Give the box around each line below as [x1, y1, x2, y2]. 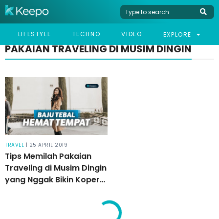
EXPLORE [163, 30, 194, 39]
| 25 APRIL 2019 [25, 141, 67, 149]
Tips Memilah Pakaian [5, 150, 91, 162]
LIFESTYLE [18, 30, 51, 38]
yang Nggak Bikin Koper [5, 174, 100, 185]
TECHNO [72, 30, 101, 38]
